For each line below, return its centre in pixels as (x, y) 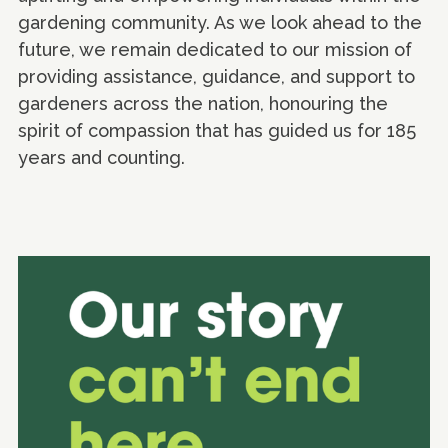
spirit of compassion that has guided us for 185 (217, 130)
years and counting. (101, 157)
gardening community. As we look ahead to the (220, 22)
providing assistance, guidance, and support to (216, 76)
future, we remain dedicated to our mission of (215, 49)
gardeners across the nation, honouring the (203, 103)
